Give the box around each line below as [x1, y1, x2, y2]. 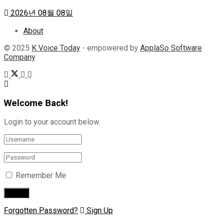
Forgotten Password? [4, 206, 78, 216]
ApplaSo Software [140, 43, 202, 53]
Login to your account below [4, 117, 99, 127]
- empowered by [80, 43, 140, 53]
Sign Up [85, 206, 113, 216]
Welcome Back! [4, 97, 68, 109]
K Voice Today [32, 43, 80, 53]
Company [4, 52, 36, 62]
